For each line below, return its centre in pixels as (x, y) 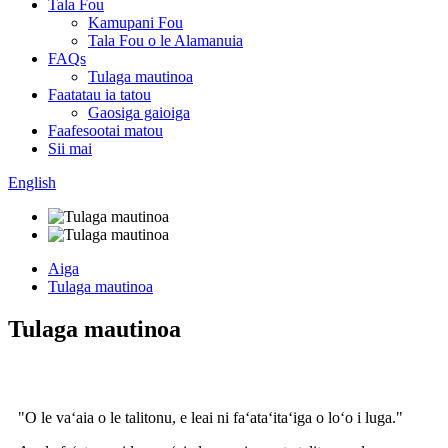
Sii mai (70, 148)
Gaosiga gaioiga (139, 112)
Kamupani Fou (135, 22)
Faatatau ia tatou (99, 94)
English (32, 182)
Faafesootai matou (105, 130)
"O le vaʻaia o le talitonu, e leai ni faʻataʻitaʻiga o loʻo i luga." (210, 417)
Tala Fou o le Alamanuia (165, 40)
